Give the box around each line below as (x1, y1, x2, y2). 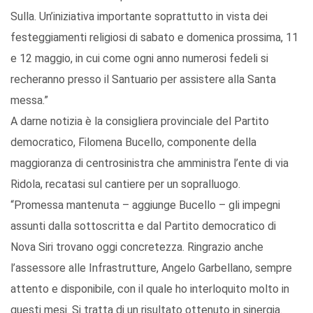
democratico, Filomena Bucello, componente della (10, 136, 256, 150)
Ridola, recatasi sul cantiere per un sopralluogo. (10, 177, 240, 191)
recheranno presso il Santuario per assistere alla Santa (10, 73, 276, 87)
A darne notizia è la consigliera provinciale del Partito (10, 115, 269, 129)
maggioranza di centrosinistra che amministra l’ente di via (10, 156, 289, 170)
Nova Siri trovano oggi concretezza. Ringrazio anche (10, 240, 263, 254)
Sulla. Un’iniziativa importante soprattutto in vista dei (10, 10, 268, 24)
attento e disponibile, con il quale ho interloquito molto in (10, 282, 289, 296)
